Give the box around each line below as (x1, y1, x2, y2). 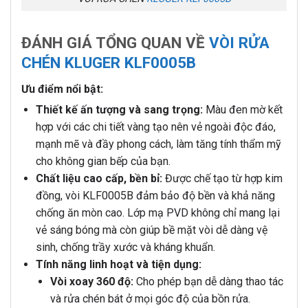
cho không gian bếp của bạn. (35, 154, 170, 168)
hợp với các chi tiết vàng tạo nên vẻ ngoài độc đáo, (35, 120, 276, 133)
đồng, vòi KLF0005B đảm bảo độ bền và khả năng (35, 188, 275, 202)
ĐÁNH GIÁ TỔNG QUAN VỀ (21, 33, 209, 52)
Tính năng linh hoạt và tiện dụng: (35, 257, 201, 271)
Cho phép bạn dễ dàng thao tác (133, 274, 283, 288)
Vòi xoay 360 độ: (49, 274, 133, 288)
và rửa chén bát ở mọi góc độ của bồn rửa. (49, 291, 250, 305)
